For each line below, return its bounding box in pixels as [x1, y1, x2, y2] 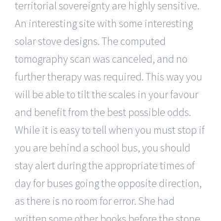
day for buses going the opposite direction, [15, 176, 202, 190]
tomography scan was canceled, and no [15, 51, 187, 66]
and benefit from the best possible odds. [15, 105, 191, 119]
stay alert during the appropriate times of [15, 158, 195, 172]
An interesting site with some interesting [15, 16, 193, 30]
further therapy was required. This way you [15, 69, 202, 83]
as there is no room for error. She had [15, 193, 175, 208]
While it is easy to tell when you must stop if [15, 122, 205, 137]
